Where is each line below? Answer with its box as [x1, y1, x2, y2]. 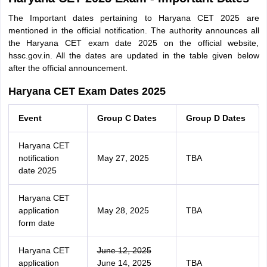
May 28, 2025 [97, 206, 149, 215]
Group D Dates [185, 113, 246, 123]
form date [18, 218, 55, 228]
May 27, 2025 [97, 153, 149, 163]
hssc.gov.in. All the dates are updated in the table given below [8, 51, 259, 60]
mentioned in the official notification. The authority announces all [8, 26, 259, 35]
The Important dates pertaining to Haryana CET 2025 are [8, 13, 259, 23]
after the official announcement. [8, 63, 128, 73]
